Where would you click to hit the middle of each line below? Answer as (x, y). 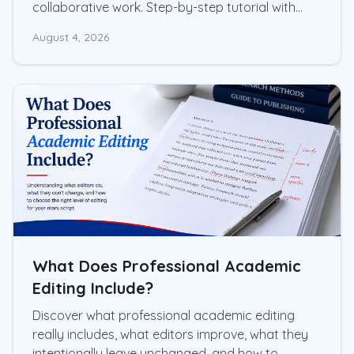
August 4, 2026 (71, 37)
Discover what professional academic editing (164, 315)
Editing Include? (93, 288)
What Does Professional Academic (167, 265)
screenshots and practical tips (121, 26)
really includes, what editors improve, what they (170, 334)
